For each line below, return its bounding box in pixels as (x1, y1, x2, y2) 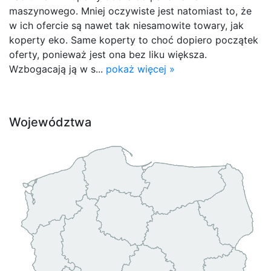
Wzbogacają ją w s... (9, 62, 106, 75)
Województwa (9, 114, 91, 129)
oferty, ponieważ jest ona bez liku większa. (9, 48, 207, 60)
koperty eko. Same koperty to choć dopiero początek (9, 33, 258, 46)
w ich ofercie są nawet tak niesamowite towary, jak (9, 19, 244, 31)
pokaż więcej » (106, 62, 175, 75)
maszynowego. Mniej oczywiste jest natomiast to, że (9, 4, 252, 17)
